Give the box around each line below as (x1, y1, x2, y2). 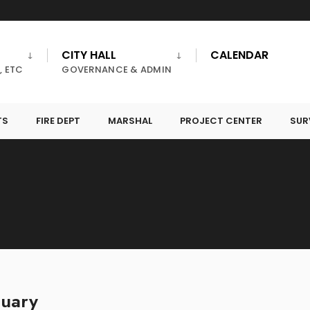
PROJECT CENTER (180, 113, 262, 127)
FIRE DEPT (36, 113, 80, 127)
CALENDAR (210, 47, 269, 63)
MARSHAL (108, 113, 152, 127)
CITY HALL (62, 47, 117, 63)
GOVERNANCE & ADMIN (62, 63, 172, 76)
